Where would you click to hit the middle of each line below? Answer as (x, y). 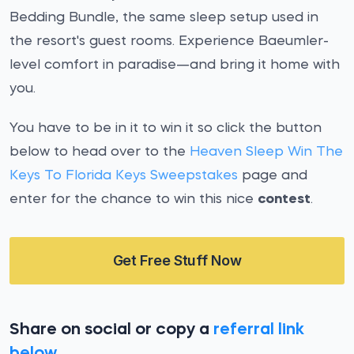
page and (273, 176)
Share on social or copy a (111, 330)
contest (284, 200)
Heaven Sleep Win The (266, 152)
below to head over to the (100, 152)
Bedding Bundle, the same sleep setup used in (164, 18)
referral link (259, 330)
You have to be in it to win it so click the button (166, 128)
